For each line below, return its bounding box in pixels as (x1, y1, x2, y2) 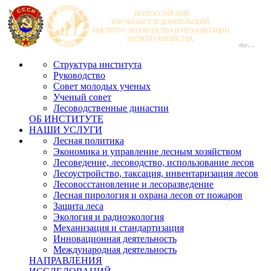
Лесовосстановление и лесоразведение (53, 179, 214, 189)
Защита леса (53, 201, 103, 211)
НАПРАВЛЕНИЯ (29, 255, 102, 266)
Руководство (53, 70, 105, 80)
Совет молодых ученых (53, 81, 151, 91)
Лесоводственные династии (53, 103, 169, 113)
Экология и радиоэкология (53, 212, 164, 222)
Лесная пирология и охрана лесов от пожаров (53, 190, 243, 200)
